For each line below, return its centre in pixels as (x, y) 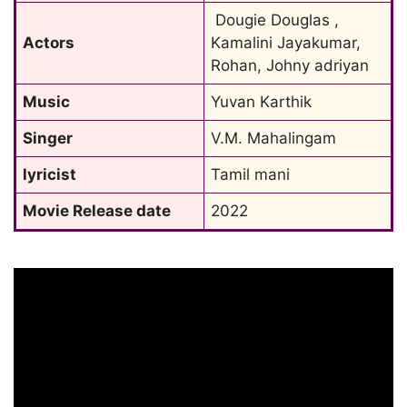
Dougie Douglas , (275, 20)
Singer (48, 138)
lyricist (50, 174)
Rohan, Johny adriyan (290, 65)
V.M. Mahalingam (273, 138)
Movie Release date (97, 211)
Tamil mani (250, 174)
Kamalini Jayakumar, (286, 43)
